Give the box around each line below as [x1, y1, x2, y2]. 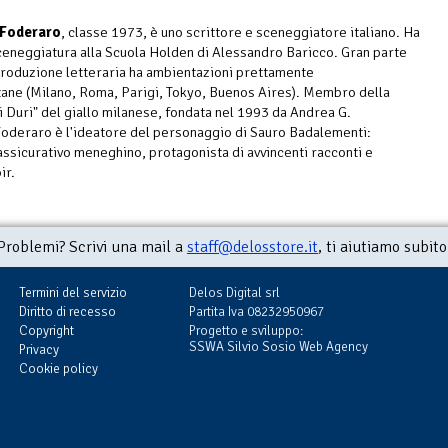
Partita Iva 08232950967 [189, 303, 324, 321]
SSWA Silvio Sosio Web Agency [189, 338, 368, 356]
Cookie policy [19, 360, 98, 378]
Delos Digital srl [189, 284, 280, 302]
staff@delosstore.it [187, 237, 318, 258]
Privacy [19, 341, 59, 359]
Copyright [19, 322, 74, 340]
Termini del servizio [19, 284, 127, 302]
